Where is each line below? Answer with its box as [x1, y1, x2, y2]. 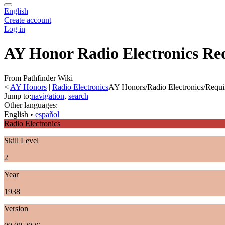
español [35, 109, 59, 119]
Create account [4, 16, 51, 24]
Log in [4, 25, 25, 33]
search [68, 91, 88, 100]
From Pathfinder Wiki [4, 73, 73, 82]
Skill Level [4, 136, 39, 145]
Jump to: [4, 91, 31, 100]
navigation [31, 91, 64, 100]
